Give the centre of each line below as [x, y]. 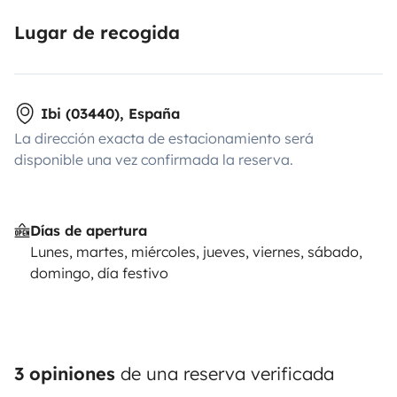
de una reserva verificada [225, 373]
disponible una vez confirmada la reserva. [154, 159]
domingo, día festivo [99, 272]
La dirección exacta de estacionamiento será [164, 138]
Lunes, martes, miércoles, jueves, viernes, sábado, [196, 251]
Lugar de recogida [97, 32]
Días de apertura [88, 230]
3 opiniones [65, 373]
